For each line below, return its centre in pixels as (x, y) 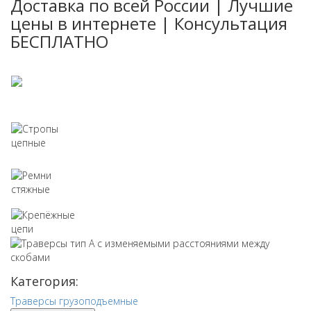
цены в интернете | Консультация (149, 23)
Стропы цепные (114, 127)
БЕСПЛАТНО (59, 41)
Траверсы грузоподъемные (74, 301)
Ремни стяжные (115, 173)
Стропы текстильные (127, 80)
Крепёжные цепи (117, 213)
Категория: (44, 281)
